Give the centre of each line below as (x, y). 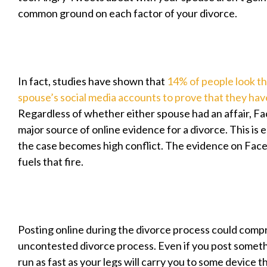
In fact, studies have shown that (92, 81)
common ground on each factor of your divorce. (128, 13)
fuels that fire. (51, 162)
